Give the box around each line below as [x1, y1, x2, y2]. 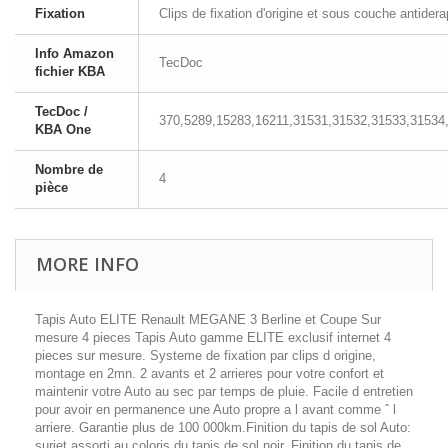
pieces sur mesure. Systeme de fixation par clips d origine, [35, 348, 376, 363]
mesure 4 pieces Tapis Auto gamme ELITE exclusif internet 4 [35, 330, 391, 345]
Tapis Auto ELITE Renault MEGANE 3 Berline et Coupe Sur [35, 312, 381, 327]
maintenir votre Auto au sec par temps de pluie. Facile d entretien [35, 384, 413, 399]
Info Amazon [35, 46, 114, 61]
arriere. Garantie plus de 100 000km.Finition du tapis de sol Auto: [35, 420, 411, 435]
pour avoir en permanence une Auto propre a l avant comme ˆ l [35, 402, 396, 417]
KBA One [35, 122, 91, 137]
